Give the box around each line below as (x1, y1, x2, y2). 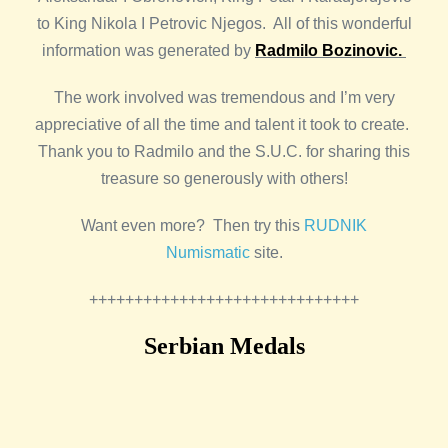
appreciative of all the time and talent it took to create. (35, 116, 413, 133)
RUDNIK (304, 217, 367, 234)
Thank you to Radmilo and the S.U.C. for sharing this (38, 143, 410, 160)
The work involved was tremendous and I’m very (53, 89, 395, 106)
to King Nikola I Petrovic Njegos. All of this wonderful (36, 15, 412, 32)
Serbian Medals (143, 333, 305, 359)
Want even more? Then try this (81, 217, 304, 234)
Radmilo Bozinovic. (255, 42, 406, 59)
